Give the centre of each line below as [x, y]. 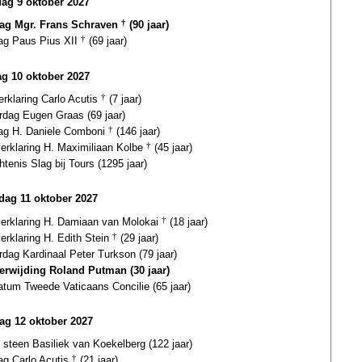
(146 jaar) [137, 131]
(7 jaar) [124, 99]
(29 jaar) [138, 238]
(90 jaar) [147, 25]
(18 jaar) [187, 221]
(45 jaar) [172, 147]
